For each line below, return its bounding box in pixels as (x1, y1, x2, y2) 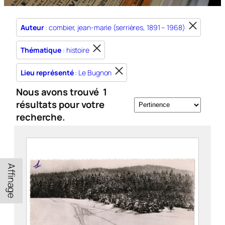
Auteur (21, 23, 44, 32)
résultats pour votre (16, 98, 104, 111)
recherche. (16, 110, 66, 124)
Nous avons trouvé (16, 85, 101, 98)
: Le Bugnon (73, 68, 112, 77)
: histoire (61, 45, 89, 55)
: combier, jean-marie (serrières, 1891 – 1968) (44, 23, 185, 32)
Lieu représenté (21, 68, 74, 77)
